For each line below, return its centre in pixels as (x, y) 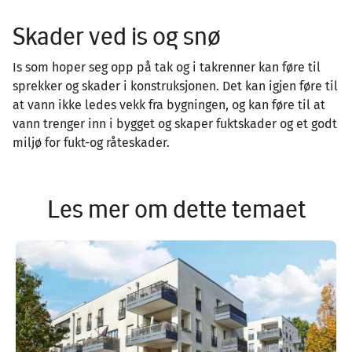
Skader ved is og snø (119, 35)
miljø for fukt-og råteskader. (91, 142)
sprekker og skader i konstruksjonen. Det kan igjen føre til (175, 86)
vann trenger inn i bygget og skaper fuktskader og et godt (175, 123)
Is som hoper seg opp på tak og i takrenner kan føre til (167, 67)
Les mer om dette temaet (176, 208)
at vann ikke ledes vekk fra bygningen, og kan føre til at (169, 104)
